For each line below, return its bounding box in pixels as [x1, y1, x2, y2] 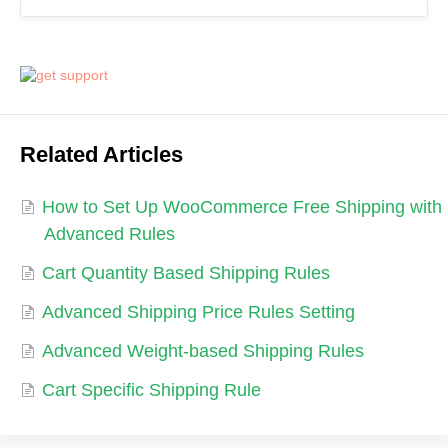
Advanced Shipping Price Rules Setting [42, 301, 355, 322]
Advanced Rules [44, 223, 175, 244]
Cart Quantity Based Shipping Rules [42, 262, 330, 283]
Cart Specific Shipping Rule [42, 379, 261, 400]
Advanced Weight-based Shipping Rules [42, 340, 364, 361]
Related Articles [20, 141, 183, 167]
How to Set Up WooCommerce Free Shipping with [42, 196, 442, 217]
